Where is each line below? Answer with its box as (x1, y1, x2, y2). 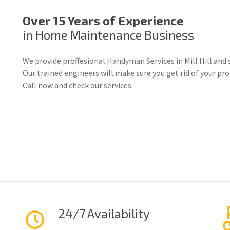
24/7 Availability (59, 205, 150, 221)
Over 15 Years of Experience (23, 12, 184, 28)
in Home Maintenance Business (23, 27, 194, 42)
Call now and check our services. (23, 80, 133, 90)
